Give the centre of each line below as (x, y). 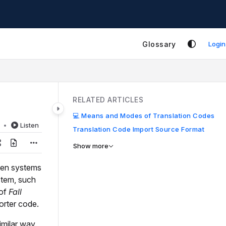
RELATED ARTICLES (108, 100)
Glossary (159, 44)
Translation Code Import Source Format (139, 129)
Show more (91, 146)
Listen (30, 125)
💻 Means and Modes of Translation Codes (144, 116)
